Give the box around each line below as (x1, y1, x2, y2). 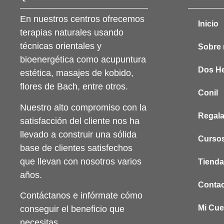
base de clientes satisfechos (20, 142, 132, 153)
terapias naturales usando (20, 27, 123, 38)
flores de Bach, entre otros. (20, 81, 128, 92)
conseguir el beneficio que (20, 204, 124, 214)
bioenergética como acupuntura (20, 54, 146, 65)
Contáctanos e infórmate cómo (20, 190, 142, 201)
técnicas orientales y (20, 41, 101, 51)
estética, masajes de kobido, (20, 68, 133, 78)
